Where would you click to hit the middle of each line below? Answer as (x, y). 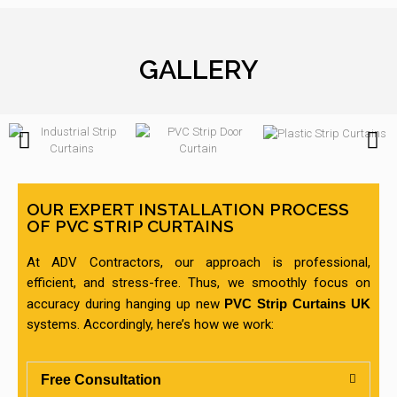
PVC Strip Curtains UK (295, 304)
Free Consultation (101, 380)
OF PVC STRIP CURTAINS (130, 226)
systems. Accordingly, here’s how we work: (150, 325)
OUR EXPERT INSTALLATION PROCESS (188, 210)
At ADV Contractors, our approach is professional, (198, 263)
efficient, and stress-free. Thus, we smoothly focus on (198, 283)
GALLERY (198, 70)
